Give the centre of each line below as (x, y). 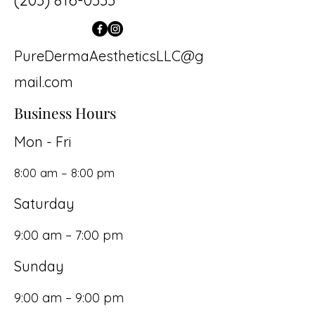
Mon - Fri (43, 142)
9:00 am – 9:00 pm (69, 298)
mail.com (44, 82)
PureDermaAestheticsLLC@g (109, 56)
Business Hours (65, 112)
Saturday (44, 204)
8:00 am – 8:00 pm (64, 173)
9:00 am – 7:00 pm (69, 235)
